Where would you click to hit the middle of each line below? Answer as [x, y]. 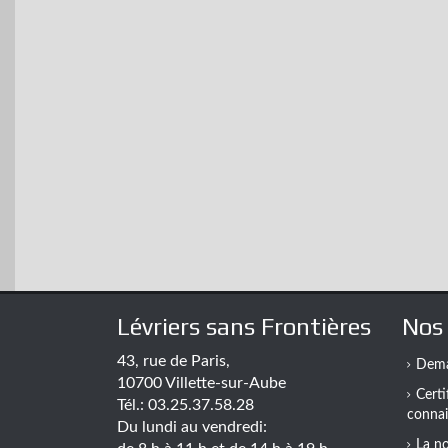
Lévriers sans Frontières [244, 326]
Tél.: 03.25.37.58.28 [185, 405]
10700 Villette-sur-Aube [201, 383]
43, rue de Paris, [173, 361]
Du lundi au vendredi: [192, 427]
